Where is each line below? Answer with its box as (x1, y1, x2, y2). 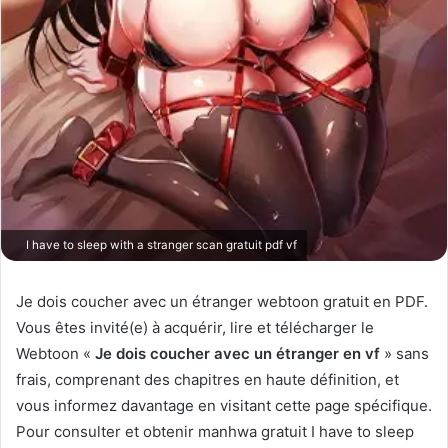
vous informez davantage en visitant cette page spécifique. (16, 395, 432, 415)
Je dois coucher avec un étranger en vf (95, 343, 380, 363)
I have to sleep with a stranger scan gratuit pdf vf (23, 237, 297, 252)
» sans (380, 343, 429, 363)
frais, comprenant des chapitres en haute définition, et (16, 369, 399, 389)
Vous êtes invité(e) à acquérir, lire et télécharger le (16, 317, 374, 337)
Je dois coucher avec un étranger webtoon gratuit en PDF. (16, 291, 428, 311)
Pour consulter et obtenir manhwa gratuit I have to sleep (16, 421, 414, 441)
